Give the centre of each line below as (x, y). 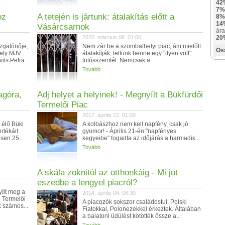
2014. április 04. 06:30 (109, 193)
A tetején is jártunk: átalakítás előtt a (106, 17)
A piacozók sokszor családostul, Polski (135, 202)
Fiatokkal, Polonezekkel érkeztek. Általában (142, 209)
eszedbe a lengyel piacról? (87, 183)
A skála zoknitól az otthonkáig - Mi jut (107, 173)
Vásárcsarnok (63, 27)
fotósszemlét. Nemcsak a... (119, 60)
